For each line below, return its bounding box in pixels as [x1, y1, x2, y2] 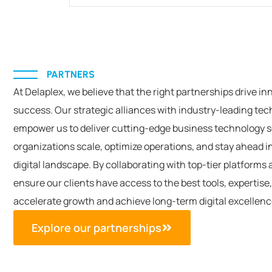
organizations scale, [13, 140, 104, 153]
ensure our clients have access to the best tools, [13, 176, 228, 189]
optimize [104, 140, 142, 153]
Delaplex [25, 85, 63, 98]
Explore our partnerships [32, 220, 161, 235]
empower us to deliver [13, 121, 112, 135]
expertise [228, 176, 270, 189]
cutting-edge [112, 121, 171, 135]
